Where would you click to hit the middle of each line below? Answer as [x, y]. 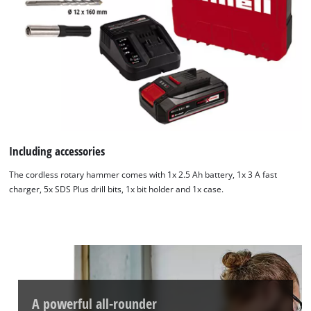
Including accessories [57, 151]
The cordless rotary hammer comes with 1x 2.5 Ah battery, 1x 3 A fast [143, 174]
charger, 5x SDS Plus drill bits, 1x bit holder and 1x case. [117, 189]
